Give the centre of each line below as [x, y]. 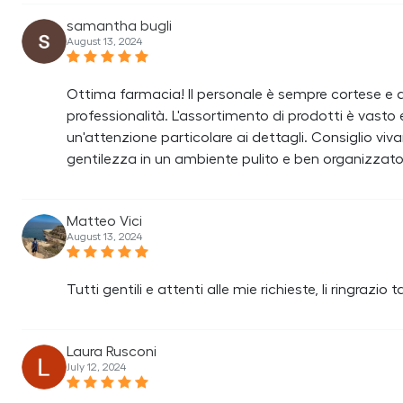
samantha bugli [119, 26]
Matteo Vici [104, 221]
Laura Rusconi [112, 352]
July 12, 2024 [96, 367]
